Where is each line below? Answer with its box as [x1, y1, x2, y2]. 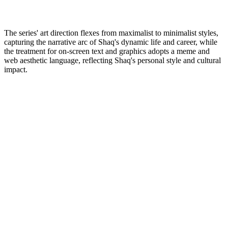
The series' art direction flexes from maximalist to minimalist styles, [4, 28, 218, 37]
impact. [4, 65, 27, 74]
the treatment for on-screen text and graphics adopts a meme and [4, 46, 210, 55]
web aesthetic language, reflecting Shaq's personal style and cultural [4, 55, 221, 65]
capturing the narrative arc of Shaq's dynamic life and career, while [4, 37, 217, 46]
